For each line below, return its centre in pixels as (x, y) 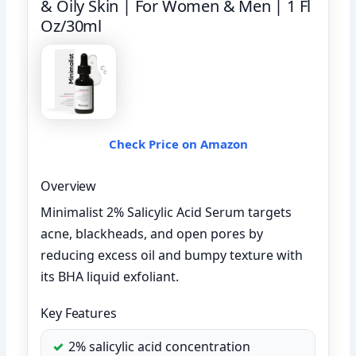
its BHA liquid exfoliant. (110, 276)
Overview (69, 186)
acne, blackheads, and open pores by (152, 233)
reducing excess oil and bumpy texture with (172, 255)
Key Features (79, 313)
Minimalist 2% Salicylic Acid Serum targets (166, 212)
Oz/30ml (72, 25)
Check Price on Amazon (178, 143)
